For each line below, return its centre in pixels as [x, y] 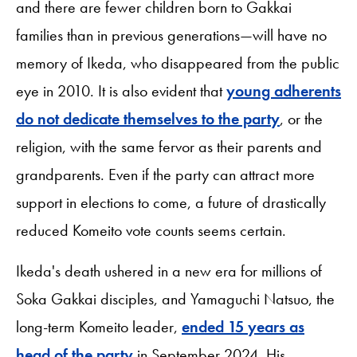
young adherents [284, 90]
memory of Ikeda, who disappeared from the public [178, 63]
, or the [301, 118]
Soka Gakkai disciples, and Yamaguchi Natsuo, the [175, 298]
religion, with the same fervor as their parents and [169, 146]
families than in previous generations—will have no [171, 35]
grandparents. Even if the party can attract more [165, 174]
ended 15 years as [243, 326]
